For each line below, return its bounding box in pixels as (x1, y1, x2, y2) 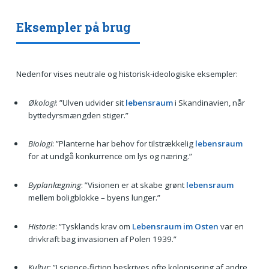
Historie (28, 220, 55, 232)
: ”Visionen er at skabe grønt (80, 179, 186, 190)
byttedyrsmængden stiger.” (28, 109, 128, 121)
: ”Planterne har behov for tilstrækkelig (52, 138, 195, 150)
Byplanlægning (28, 179, 81, 190)
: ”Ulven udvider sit (55, 97, 125, 108)
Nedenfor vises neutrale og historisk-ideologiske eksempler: (16, 68, 238, 79)
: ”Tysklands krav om (55, 220, 132, 232)
